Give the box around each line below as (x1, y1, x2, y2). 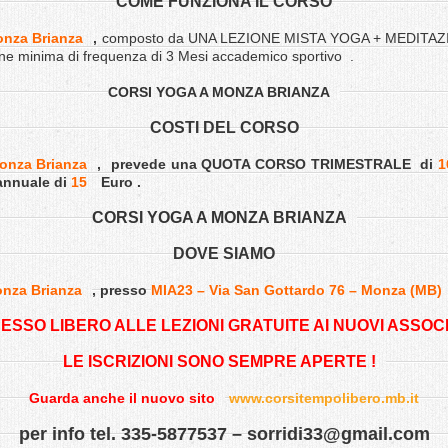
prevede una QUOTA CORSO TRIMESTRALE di (106, 156, 439, 172)
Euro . (97, 174, 141, 190)
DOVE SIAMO (173, 245, 275, 262)
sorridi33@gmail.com (246, 424, 430, 444)
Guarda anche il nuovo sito (29, 390, 215, 406)
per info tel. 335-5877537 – (18, 424, 247, 444)
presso (100, 282, 151, 298)
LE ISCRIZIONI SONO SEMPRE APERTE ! (62, 353, 376, 370)
